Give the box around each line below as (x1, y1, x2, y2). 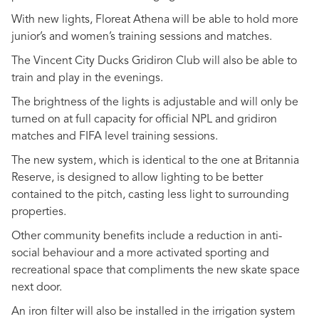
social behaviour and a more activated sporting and (11, 247, 269, 259)
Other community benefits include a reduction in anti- (11, 230, 282, 242)
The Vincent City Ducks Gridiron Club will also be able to (11, 55, 297, 67)
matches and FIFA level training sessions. (11, 130, 218, 142)
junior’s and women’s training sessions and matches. (11, 31, 272, 43)
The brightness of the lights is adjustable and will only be (11, 96, 298, 108)
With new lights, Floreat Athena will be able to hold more (11, 14, 298, 26)
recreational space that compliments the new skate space (11, 264, 300, 276)
